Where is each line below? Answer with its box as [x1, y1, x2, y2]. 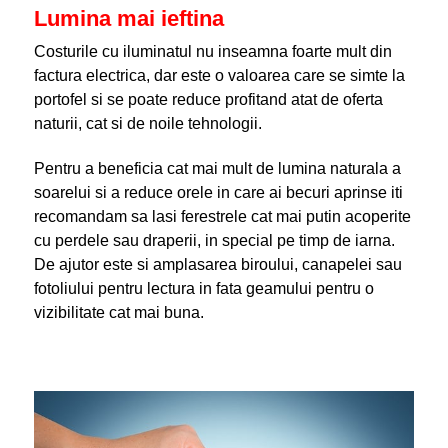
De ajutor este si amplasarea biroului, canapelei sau [33, 256, 402, 273]
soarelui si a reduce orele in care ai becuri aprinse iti [33, 184, 403, 201]
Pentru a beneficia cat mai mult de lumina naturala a [33, 160, 401, 177]
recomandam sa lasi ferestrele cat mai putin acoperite [33, 208, 411, 225]
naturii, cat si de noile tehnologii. [33, 115, 262, 132]
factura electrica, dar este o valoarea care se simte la [33, 67, 405, 84]
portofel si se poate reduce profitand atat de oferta [33, 91, 383, 108]
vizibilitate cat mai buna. [33, 304, 204, 321]
